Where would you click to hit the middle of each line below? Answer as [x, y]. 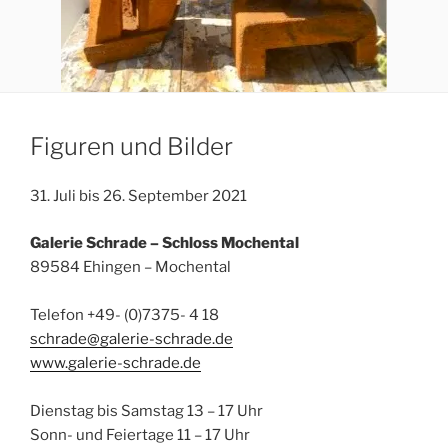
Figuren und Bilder [131, 147]
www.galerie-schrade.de [115, 362]
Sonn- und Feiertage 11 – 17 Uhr [140, 434]
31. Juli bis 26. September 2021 [138, 196]
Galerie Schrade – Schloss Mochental [164, 242]
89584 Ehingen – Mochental [130, 266]
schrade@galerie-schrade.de [131, 338]
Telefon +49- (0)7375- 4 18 [124, 314]
